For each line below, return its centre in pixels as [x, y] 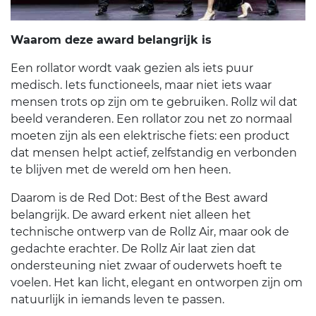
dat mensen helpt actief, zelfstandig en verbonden [154, 153]
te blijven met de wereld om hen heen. [121, 170]
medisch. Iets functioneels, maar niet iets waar [141, 85]
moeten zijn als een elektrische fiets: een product [150, 136]
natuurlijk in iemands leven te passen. [117, 300]
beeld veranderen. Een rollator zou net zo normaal [151, 119]
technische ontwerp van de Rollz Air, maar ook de [150, 232]
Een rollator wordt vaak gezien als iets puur [132, 68]
